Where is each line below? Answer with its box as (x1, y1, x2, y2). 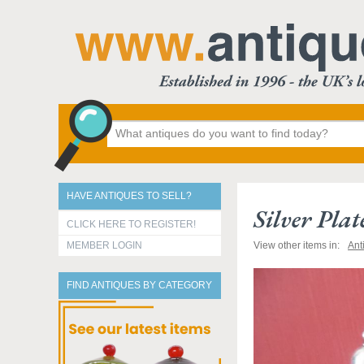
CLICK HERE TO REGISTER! (67, 219, 196, 230)
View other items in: (253, 240, 340, 251)
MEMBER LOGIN (67, 240, 142, 251)
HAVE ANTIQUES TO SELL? (67, 190, 192, 201)
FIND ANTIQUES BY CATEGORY (67, 279, 212, 291)
